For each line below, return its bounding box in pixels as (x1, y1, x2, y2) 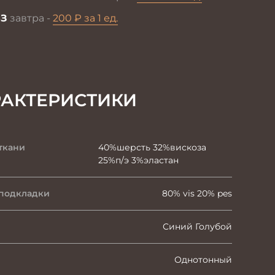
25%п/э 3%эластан (98, 155, 179, 166)
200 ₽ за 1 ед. (52, 12, 118, 24)
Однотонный (174, 254, 232, 265)
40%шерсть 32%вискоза (98, 142, 206, 153)
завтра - (7, 12, 53, 24)
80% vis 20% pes (162, 188, 232, 199)
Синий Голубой (163, 221, 232, 232)
